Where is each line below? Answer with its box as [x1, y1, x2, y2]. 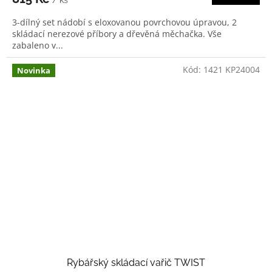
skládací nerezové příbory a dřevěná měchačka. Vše [12, 28, 222, 40]
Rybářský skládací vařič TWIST [67, 257, 205, 269]
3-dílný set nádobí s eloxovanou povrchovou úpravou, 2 [12, 16, 237, 29]
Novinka [17, 65, 50, 76]
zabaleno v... [12, 39, 63, 52]
